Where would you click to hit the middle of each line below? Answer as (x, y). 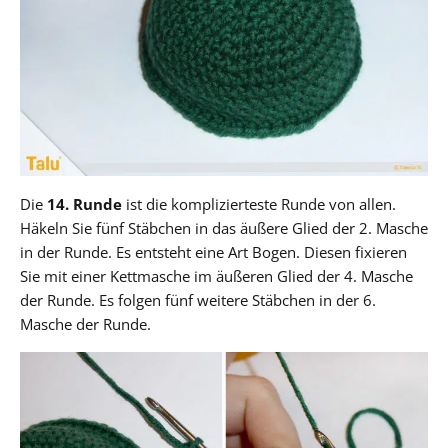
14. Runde (84, 203)
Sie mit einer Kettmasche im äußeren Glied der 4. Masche (216, 275)
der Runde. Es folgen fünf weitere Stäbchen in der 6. (198, 299)
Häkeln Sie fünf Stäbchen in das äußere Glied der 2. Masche (224, 227)
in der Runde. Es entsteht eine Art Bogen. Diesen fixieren (213, 251)
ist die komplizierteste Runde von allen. (259, 203)
